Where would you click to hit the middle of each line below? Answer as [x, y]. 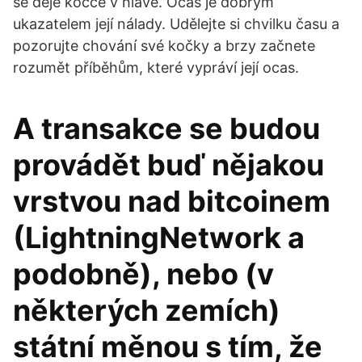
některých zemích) [147, 310]
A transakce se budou [166, 128]
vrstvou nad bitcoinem [172, 201]
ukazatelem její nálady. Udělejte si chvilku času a [176, 24]
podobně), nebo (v [143, 274]
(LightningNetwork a [159, 238]
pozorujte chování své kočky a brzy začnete [164, 46]
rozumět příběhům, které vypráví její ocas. [156, 67]
